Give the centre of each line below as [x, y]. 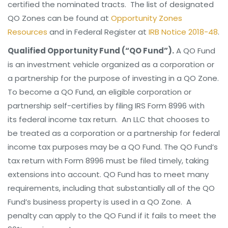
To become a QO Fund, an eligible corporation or [99, 92]
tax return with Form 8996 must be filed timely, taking [108, 161]
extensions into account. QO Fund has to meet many [108, 174]
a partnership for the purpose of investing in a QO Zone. [113, 78]
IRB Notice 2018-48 [183, 32]
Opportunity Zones [147, 18]
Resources [27, 32]
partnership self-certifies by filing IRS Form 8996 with [106, 106]
